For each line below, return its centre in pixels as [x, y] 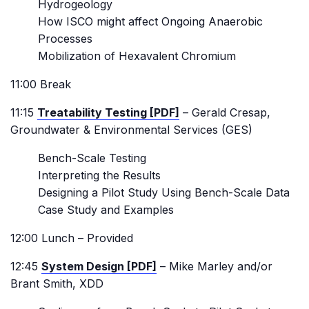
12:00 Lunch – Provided [72, 238]
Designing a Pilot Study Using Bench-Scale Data [164, 192]
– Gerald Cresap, [225, 112]
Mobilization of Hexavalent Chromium [137, 56]
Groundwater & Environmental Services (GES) [131, 130]
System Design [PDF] [99, 266]
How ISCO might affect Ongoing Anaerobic [150, 21]
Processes [65, 39]
